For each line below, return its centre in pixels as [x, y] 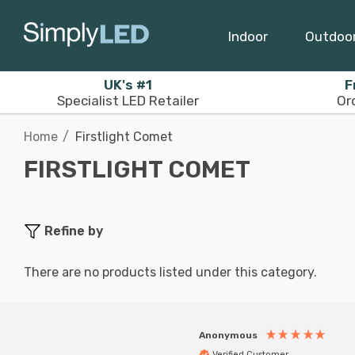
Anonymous [228, 335]
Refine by [74, 231]
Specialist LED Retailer [128, 100]
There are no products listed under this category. [170, 272]
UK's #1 [128, 84]
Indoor [248, 36]
